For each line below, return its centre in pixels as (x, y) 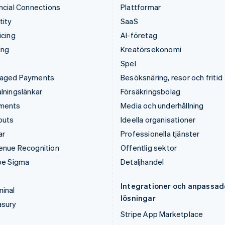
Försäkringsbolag (151, 91)
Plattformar (141, 7)
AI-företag (139, 35)
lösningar (138, 198)
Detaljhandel (142, 162)
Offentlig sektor (149, 148)
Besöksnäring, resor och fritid (172, 77)
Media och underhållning (162, 105)
